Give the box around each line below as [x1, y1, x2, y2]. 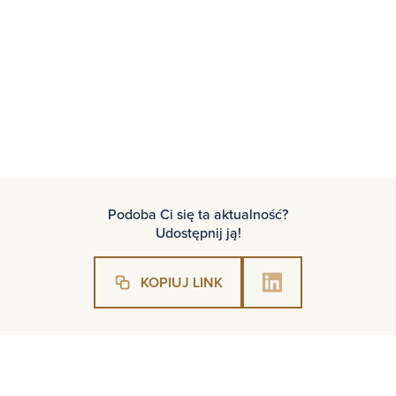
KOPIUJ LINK [141, 271, 223, 293]
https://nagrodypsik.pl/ [210, 57, 361, 80]
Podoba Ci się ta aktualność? [108, 204, 288, 225]
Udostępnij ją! [155, 223, 241, 243]
